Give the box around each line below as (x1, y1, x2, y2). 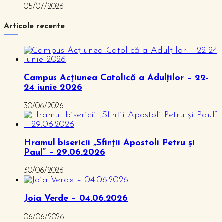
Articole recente (4, 22, 65, 30)
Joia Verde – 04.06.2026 (24, 193, 128, 203)
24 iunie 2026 (24, 82, 82, 92)
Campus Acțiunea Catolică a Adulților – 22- (24, 73, 208, 83)
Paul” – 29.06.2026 (24, 147, 105, 157)
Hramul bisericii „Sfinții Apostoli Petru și (24, 138, 195, 148)
